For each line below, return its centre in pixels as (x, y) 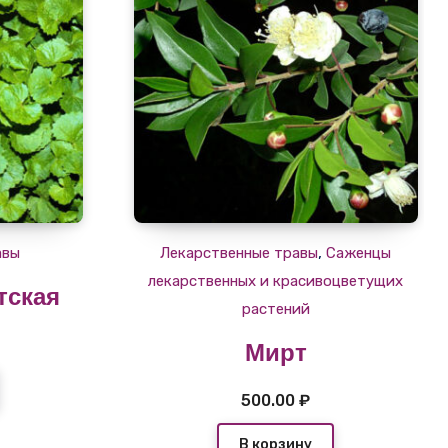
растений (275, 308)
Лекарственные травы (239, 252)
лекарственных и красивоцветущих (276, 280)
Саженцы (359, 252)
